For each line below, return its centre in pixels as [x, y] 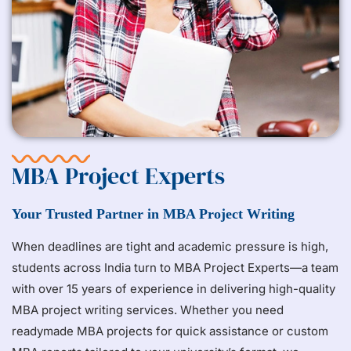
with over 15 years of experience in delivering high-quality [174, 289]
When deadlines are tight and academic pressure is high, [170, 247]
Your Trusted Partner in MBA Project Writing [153, 214]
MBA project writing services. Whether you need [148, 310]
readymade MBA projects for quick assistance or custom [170, 331]
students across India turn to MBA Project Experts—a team [175, 268]
